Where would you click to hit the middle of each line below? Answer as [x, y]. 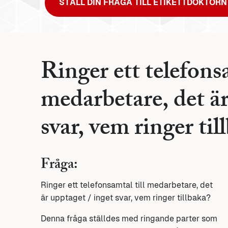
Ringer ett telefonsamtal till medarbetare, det [127, 185]
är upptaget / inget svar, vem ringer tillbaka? [126, 198]
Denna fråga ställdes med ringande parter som [129, 219]
